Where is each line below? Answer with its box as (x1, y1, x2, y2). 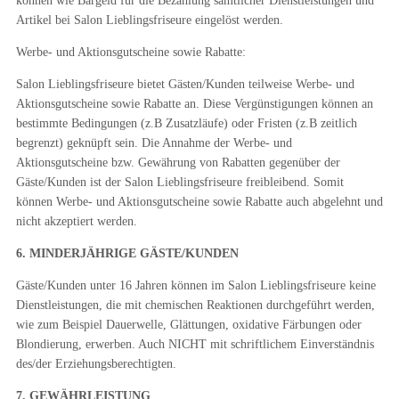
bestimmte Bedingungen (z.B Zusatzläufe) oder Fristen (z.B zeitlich (15, 117, 357, 130)
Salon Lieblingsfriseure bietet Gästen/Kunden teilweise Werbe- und (15, 77, 354, 91)
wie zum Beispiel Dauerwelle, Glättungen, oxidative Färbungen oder (15, 318, 362, 331)
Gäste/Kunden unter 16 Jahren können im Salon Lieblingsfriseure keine (15, 279, 376, 292)
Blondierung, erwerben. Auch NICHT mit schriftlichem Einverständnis (15, 338, 374, 351)
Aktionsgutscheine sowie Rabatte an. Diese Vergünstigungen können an (15, 97, 373, 110)
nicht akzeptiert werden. (15, 215, 137, 228)
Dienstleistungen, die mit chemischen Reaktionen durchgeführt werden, (15, 298, 375, 312)
